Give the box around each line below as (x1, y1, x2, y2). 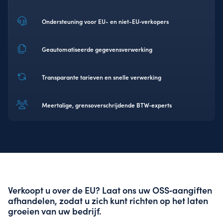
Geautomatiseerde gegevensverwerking (42, 45, 152, 53)
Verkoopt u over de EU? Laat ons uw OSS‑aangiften (8, 183, 212, 196)
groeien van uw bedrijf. (8, 204, 102, 217)
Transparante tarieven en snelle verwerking (42, 73, 161, 81)
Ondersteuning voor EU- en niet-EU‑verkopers (42, 17, 169, 25)
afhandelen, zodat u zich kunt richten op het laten (8, 194, 208, 207)
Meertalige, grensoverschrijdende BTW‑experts (42, 101, 172, 109)
